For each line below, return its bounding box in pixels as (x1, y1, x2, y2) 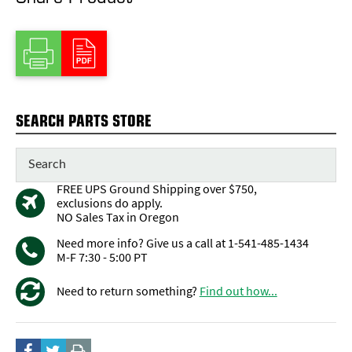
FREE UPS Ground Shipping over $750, (56, 180, 257, 197)
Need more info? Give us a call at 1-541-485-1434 (56, 235, 309, 252)
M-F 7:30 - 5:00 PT (56, 249, 148, 266)
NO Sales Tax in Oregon (56, 208, 179, 225)
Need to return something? (56, 283, 200, 300)
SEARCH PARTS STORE (15, 108, 152, 132)
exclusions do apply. (56, 194, 163, 211)
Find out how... (199, 283, 277, 300)
